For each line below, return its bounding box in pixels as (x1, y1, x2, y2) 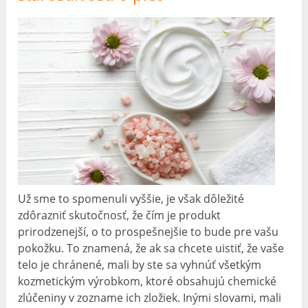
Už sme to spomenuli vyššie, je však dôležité (18, 190, 245, 206)
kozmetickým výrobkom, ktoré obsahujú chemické (18, 273, 277, 289)
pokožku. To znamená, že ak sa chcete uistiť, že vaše (18, 240, 285, 256)
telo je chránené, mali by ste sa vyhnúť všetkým (18, 256, 262, 272)
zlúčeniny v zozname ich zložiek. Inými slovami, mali (18, 289, 282, 305)
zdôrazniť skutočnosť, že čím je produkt (18, 207, 221, 223)
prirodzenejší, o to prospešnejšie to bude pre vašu (18, 223, 279, 239)
